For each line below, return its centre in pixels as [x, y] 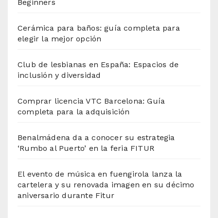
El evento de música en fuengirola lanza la [100, 174]
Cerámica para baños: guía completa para [99, 28]
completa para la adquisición [74, 112]
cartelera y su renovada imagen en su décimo [106, 185]
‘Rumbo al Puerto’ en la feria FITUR [86, 148]
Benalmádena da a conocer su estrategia [96, 138]
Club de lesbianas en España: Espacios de [98, 65]
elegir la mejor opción [60, 39]
